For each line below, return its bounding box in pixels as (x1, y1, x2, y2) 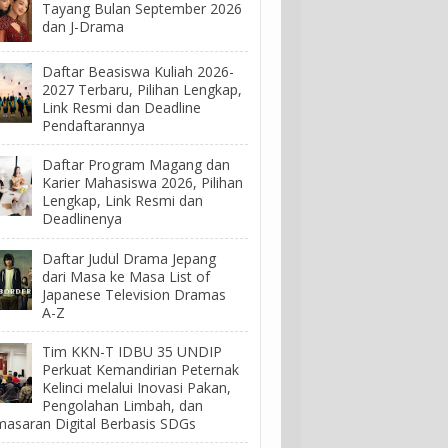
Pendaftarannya (42, 116, 145, 136)
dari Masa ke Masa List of (42, 266, 210, 286)
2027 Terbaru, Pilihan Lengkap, (42, 80, 242, 100)
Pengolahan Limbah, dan (42, 395, 203, 415)
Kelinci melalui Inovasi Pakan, (42, 377, 231, 397)
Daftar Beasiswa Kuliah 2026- (42, 62, 234, 82)
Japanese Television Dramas (42, 284, 226, 304)
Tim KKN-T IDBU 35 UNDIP (42, 341, 222, 361)
